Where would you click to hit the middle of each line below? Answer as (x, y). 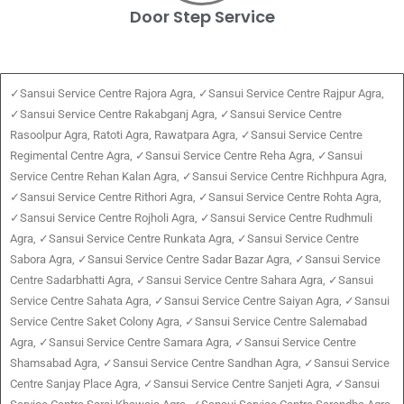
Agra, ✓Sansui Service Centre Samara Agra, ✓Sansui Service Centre (183, 343)
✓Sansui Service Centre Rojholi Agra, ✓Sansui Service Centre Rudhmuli (191, 218)
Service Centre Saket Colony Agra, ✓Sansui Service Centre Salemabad (188, 322)
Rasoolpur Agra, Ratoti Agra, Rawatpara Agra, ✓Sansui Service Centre (186, 135)
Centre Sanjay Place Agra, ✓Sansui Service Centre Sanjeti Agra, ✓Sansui (195, 384)
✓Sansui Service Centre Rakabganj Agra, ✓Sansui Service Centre (176, 115)
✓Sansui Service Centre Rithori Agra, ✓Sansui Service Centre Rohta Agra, (196, 197)
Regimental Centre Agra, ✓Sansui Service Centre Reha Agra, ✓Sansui (186, 156)
